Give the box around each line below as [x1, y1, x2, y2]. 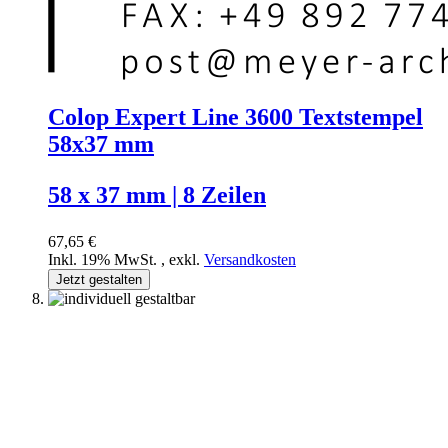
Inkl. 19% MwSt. [48, 251, 161, 269]
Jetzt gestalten [56, 272, 142, 288]
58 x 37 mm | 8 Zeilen [48, 182, 266, 209]
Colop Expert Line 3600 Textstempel [48, 104, 423, 131]
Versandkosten [204, 251, 296, 269]
